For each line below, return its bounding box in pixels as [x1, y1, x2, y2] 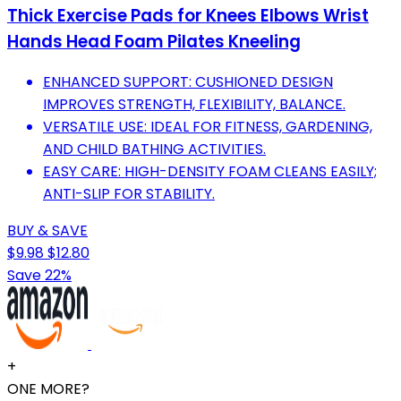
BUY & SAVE [7, 220, 88, 242]
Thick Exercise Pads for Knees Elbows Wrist [7, 3, 369, 28]
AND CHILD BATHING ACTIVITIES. [43, 139, 266, 160]
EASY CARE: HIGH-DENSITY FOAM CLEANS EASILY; [43, 161, 377, 183]
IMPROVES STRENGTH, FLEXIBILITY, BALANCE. [43, 94, 346, 115]
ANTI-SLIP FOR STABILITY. [43, 183, 215, 205]
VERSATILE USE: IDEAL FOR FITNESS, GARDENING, [43, 116, 372, 138]
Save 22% [7, 265, 72, 286]
